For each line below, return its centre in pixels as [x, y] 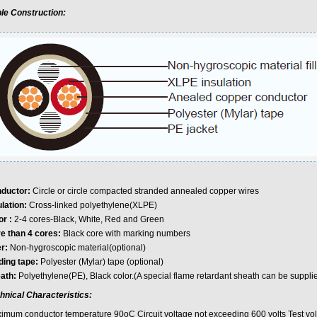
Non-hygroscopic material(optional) [76, 248]
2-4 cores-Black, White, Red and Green [88, 219]
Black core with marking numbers [126, 234]
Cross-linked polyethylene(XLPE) [93, 205]
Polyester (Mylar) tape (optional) [100, 262]
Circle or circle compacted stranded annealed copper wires [144, 191]
